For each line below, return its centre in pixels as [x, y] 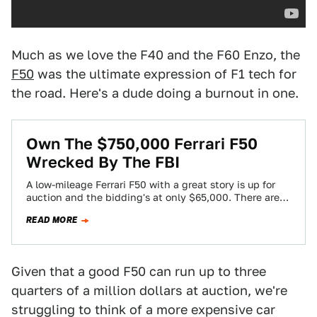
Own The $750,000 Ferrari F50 [142, 144]
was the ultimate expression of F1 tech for [165, 74]
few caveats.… [61, 210]
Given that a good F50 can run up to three [139, 271]
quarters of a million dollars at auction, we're [149, 290]
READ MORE [52, 220]
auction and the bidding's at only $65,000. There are [153, 197]
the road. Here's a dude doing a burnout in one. [155, 93]
